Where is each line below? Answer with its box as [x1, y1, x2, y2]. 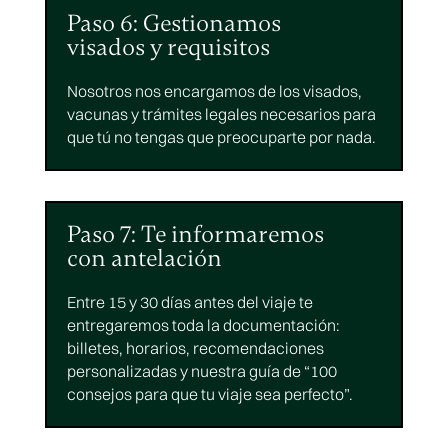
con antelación [66, 244, 222, 274]
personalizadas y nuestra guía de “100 [66, 361, 337, 382]
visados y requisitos [66, 33, 270, 63]
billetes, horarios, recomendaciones [66, 338, 324, 359]
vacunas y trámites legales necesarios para [66, 104, 376, 125]
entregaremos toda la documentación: [66, 315, 340, 336]
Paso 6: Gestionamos [66, 9, 281, 39]
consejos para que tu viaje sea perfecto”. [66, 384, 353, 405]
